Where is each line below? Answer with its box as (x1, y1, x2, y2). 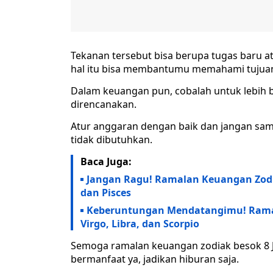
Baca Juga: (80, 155, 132, 169)
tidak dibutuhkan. (71, 133, 152, 147)
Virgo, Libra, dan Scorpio (80, 217, 199, 231)
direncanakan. (71, 97, 136, 112)
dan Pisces (80, 186, 131, 200)
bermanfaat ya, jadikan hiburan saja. (71, 252, 239, 266)
